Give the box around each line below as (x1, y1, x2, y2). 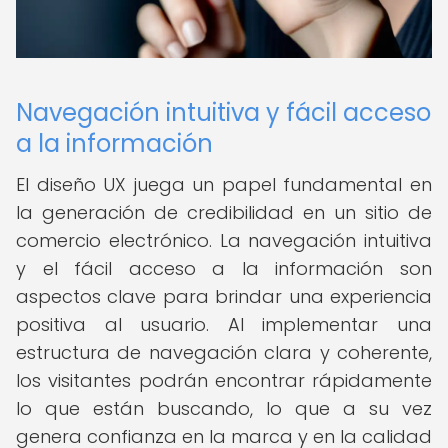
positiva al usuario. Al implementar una (16, 312, 432, 337)
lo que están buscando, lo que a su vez (16, 396, 432, 421)
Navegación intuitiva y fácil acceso (16, 96, 431, 129)
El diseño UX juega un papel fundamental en (16, 172, 432, 197)
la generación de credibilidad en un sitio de (16, 200, 432, 225)
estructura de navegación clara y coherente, (16, 340, 432, 365)
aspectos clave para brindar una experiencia (16, 284, 432, 309)
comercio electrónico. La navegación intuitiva (16, 228, 432, 253)
